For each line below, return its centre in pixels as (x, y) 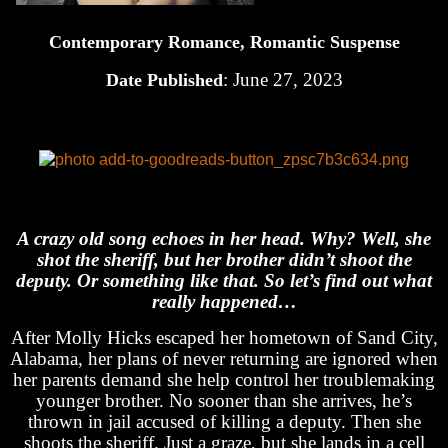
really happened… (224, 301)
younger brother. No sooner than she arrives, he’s (224, 401)
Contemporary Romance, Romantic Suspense (224, 42)
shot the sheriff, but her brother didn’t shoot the (224, 259)
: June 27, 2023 (282, 80)
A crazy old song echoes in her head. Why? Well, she (224, 238)
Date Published (164, 80)
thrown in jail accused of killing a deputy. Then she (224, 422)
